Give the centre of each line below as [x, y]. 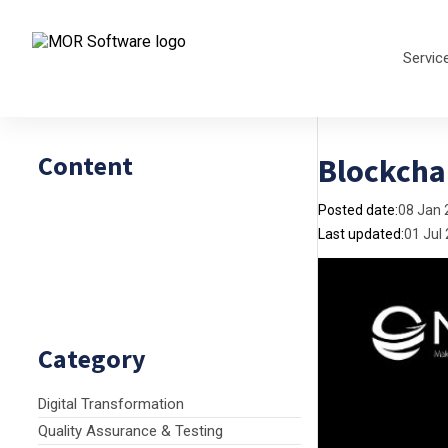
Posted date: [358, 210]
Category [92, 358]
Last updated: [361, 234]
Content [85, 165]
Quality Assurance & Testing [130, 431]
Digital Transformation [111, 404]
